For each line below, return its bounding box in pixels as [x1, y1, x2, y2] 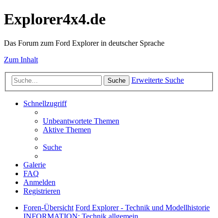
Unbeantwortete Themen [43, 117, 119, 126]
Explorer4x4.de [4, 10, 106, 28]
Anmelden [23, 178, 55, 187]
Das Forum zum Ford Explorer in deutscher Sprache [4, 38, 164, 47]
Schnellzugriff [23, 99, 67, 108]
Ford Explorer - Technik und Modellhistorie [75, 203, 210, 212]
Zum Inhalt [4, 55, 38, 64]
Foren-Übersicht [23, 203, 73, 212]
